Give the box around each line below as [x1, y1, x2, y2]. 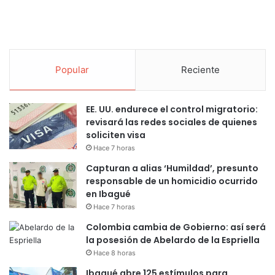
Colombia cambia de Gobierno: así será [86, 221, 266, 234]
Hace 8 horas [93, 249, 136, 258]
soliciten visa [86, 129, 145, 142]
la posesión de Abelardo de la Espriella [86, 234, 260, 247]
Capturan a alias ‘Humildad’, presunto [86, 162, 258, 175]
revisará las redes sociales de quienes [86, 116, 257, 129]
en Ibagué [86, 188, 131, 201]
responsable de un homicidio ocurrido [86, 175, 258, 188]
